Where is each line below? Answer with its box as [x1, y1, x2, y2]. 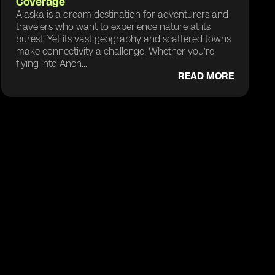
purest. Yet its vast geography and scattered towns [15, 33, 231, 45]
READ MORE [177, 70, 234, 82]
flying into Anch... [15, 58, 87, 69]
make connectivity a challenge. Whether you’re [15, 45, 214, 57]
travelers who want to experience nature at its [15, 21, 211, 33]
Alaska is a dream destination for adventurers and [15, 9, 228, 20]
